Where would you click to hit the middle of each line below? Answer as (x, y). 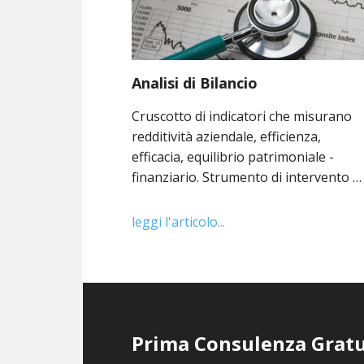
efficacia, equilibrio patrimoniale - (233, 156)
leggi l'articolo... (179, 221)
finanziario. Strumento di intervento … (247, 177)
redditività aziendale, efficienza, (227, 136)
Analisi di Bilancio (195, 82)
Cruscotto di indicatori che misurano (242, 116)
